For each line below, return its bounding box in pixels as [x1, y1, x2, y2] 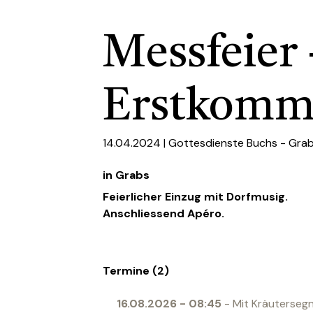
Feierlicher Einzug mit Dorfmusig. [103, 189, 288, 204]
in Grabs [103, 167, 150, 182]
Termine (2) [103, 263, 169, 278]
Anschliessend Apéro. [103, 205, 224, 221]
